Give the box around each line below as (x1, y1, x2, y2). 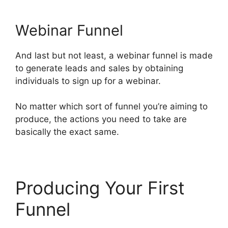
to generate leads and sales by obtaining (15, 63, 183, 73)
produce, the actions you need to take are (15, 114, 187, 124)
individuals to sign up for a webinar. (15, 75, 161, 86)
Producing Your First (15, 177, 185, 198)
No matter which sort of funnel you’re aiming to (15, 101, 208, 111)
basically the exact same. (15, 127, 119, 137)
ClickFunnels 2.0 (75, 198, 212, 220)
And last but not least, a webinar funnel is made (15, 50, 213, 61)
